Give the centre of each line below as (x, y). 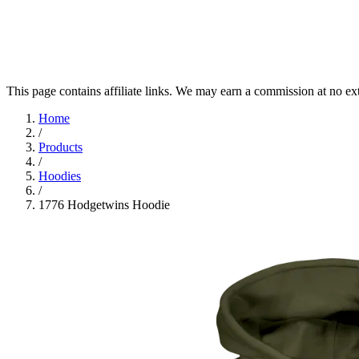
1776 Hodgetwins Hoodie (104, 205)
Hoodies (60, 176)
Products (61, 147)
